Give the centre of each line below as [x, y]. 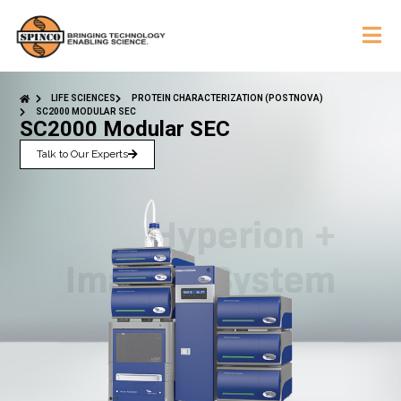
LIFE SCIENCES [84, 98]
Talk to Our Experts [83, 154]
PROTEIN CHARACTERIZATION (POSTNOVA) [227, 98]
